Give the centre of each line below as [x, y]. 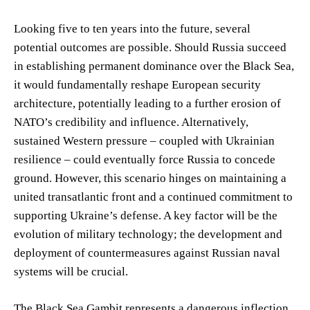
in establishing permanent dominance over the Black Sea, [154, 66]
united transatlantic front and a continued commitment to [153, 197]
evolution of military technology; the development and [148, 234]
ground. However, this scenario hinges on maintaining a [150, 178]
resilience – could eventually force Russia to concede [145, 159]
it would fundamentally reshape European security [137, 84]
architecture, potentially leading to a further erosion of [147, 103]
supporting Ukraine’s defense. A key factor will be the [146, 215]
